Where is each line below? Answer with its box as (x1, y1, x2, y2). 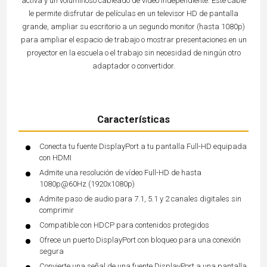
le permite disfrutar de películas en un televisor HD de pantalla (29, 9, 238, 18)
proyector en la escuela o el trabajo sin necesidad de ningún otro (26, 48, 241, 57)
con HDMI (39, 153, 72, 162)
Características (97, 113, 170, 125)
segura (39, 247, 64, 256)
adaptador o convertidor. (92, 61, 175, 70)
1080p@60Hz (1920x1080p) (39, 179, 135, 188)
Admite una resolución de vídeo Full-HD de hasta (39, 168, 201, 177)
